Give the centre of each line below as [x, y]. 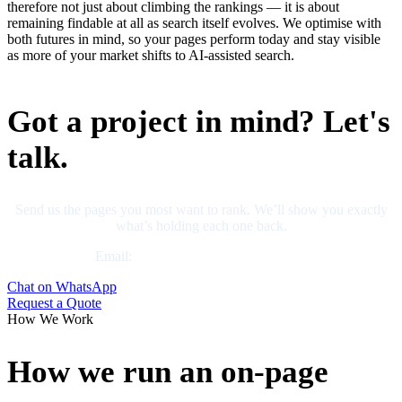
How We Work [50, 319]
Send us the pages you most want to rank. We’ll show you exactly [201, 210]
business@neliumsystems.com [221, 257]
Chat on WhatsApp [62, 287]
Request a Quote [54, 303]
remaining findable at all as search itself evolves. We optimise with [194, 23]
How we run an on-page [168, 371]
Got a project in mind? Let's [199, 122]
